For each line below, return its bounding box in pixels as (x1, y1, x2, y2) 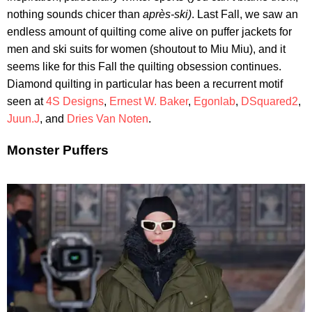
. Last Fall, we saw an (192, 8, 298, 20)
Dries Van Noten (67, 112, 148, 125)
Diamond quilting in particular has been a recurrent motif (7, 77, 283, 90)
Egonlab (194, 95, 235, 107)
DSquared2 (241, 95, 298, 107)
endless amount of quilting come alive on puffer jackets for (7, 25, 292, 38)
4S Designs (46, 95, 104, 107)
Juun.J (7, 112, 40, 125)
